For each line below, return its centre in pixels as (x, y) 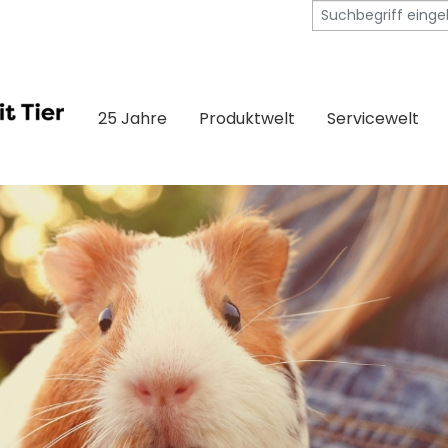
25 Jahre (132, 118)
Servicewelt (373, 118)
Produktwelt (247, 118)
